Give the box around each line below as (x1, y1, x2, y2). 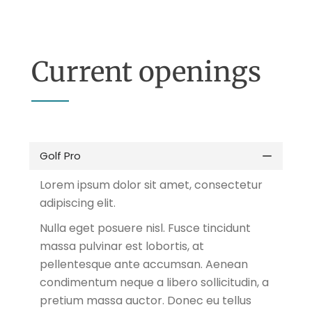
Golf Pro (40, 148, 81, 164)
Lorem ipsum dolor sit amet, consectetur (40, 177, 263, 194)
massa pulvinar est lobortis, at (40, 238, 204, 255)
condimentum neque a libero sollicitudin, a (40, 274, 269, 291)
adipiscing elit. (40, 195, 116, 212)
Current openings (31, 55, 261, 90)
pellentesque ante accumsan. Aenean (40, 256, 248, 273)
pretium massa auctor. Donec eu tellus (40, 292, 251, 309)
